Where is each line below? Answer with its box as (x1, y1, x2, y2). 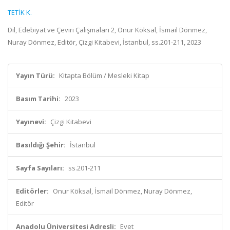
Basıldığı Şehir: (16, 140, 66, 149)
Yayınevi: (16, 117, 46, 126)
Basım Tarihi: (16, 94, 61, 103)
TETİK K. (8, 8, 32, 17)
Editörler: (16, 186, 49, 196)
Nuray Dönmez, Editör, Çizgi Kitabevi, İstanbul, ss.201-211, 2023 (8, 37, 201, 47)
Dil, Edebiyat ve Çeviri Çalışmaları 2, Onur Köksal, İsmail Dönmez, (8, 25, 207, 34)
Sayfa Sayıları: (16, 163, 64, 172)
